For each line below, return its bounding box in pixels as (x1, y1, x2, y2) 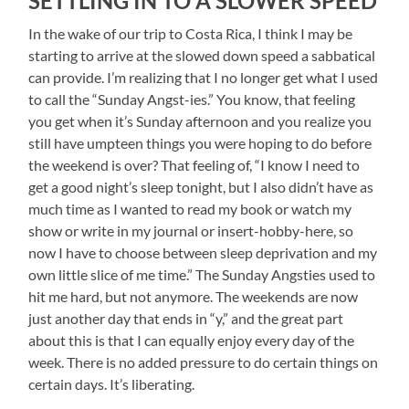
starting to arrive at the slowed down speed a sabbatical (28, 47, 376, 65)
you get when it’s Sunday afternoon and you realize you (28, 112, 372, 131)
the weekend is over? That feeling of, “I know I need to (28, 156, 361, 174)
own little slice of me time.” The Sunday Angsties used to (28, 266, 376, 284)
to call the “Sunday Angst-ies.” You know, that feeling (28, 90, 356, 109)
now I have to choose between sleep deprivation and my (28, 244, 378, 262)
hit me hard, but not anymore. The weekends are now (28, 288, 359, 306)
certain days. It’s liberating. (28, 375, 195, 393)
